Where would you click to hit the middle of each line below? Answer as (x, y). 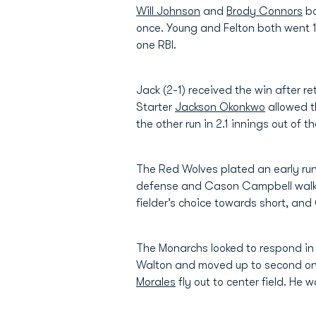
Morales (156, 282)
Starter (156, 107)
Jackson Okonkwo (220, 107)
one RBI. (156, 45)
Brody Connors (265, 11)
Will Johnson (168, 11)
